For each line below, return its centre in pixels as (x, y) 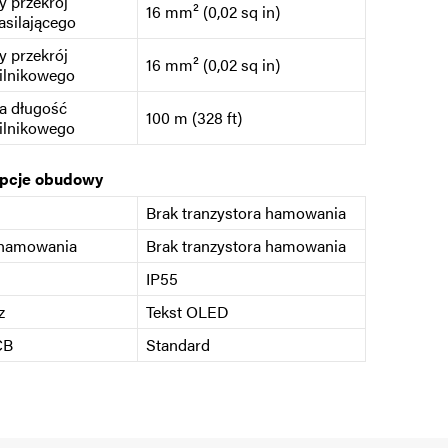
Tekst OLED (187, 312)
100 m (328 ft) (193, 118)
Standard (177, 345)
